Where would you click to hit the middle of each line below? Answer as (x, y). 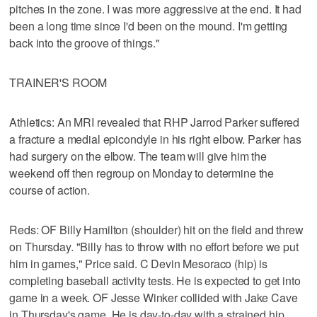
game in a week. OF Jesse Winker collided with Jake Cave (154, 297)
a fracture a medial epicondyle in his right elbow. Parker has (155, 139)
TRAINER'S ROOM (58, 82)
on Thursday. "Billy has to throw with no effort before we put (154, 246)
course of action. (50, 190)
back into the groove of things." (85, 42)
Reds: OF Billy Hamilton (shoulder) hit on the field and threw (156, 229)
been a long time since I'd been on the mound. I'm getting (149, 25)
